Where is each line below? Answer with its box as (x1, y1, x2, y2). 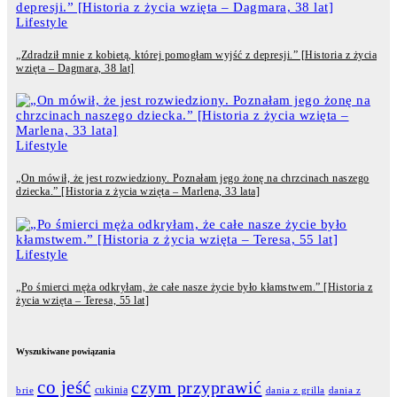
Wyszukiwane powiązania (16, 346, 115, 356)
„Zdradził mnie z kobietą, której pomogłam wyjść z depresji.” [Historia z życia (16, 48, 377, 61)
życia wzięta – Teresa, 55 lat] (16, 293, 149, 307)
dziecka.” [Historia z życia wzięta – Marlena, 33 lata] (16, 185, 260, 198)
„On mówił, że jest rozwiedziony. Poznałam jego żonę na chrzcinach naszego (16, 172, 370, 185)
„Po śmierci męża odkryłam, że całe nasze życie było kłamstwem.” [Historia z (16, 280, 373, 293)
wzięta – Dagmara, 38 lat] (16, 61, 135, 74)
